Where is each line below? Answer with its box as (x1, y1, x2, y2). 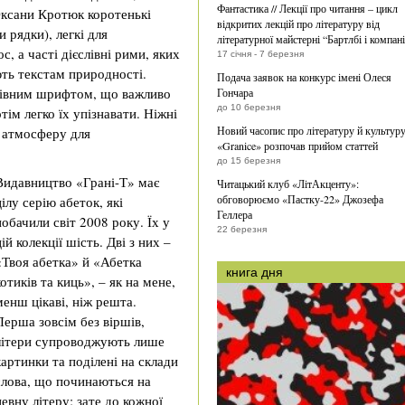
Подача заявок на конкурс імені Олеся (217, 70, 391, 84)
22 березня (217, 224, 267, 234)
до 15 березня (217, 155, 280, 165)
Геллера (217, 207, 252, 221)
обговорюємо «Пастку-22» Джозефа (217, 192, 383, 206)
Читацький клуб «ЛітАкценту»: (217, 176, 359, 191)
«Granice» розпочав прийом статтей (217, 138, 378, 153)
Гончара (217, 85, 253, 99)
